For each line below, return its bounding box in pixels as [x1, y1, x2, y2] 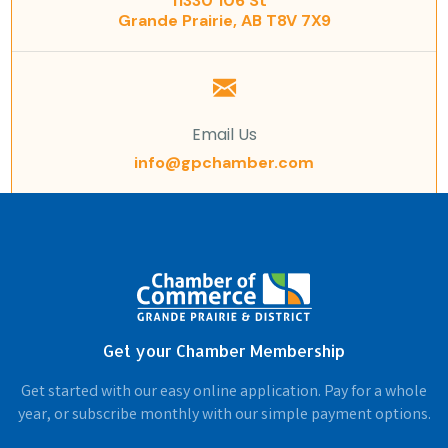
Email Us [191, 123, 257, 147]
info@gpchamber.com [134, 152, 314, 174]
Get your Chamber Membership [103, 340, 345, 362]
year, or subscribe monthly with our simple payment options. [17, 404, 431, 428]
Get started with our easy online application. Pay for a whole [21, 381, 427, 405]
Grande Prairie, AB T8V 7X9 [117, 10, 331, 32]
